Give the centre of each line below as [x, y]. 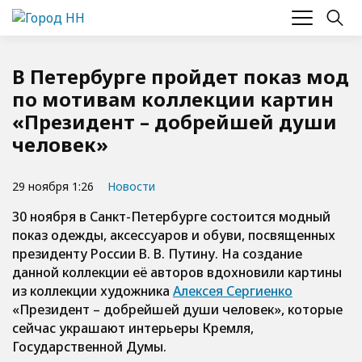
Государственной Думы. [89, 347]
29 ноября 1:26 [53, 186]
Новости [131, 186]
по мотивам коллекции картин [173, 99]
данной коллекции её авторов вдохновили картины [177, 272]
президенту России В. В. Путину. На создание [157, 254]
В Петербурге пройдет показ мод [181, 76]
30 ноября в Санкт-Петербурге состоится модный [171, 217]
